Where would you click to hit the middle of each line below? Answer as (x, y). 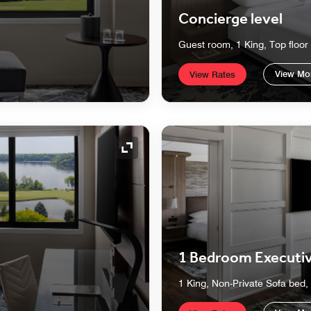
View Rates (212, 75)
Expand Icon (157, 155)
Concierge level (230, 20)
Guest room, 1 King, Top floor (243, 45)
